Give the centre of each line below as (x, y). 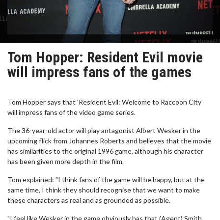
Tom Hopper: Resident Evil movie (105, 57)
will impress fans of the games (99, 72)
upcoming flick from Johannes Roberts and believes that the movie (109, 141)
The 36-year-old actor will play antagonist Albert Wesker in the (104, 130)
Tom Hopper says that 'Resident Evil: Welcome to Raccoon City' (105, 102)
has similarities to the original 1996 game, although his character (105, 151)
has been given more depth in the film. (66, 161)
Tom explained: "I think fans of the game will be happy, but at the (106, 179)
